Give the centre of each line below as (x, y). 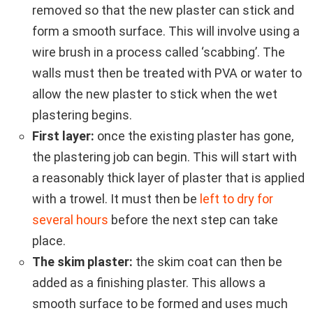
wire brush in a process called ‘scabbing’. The (159, 52)
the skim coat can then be (209, 261)
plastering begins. (82, 115)
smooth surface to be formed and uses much (160, 303)
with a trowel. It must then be (116, 198)
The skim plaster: (84, 261)
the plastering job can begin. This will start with (165, 156)
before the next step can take (193, 219)
